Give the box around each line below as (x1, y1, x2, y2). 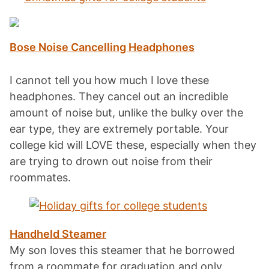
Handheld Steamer (10, 227, 106, 240)
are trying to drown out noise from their (10, 154, 213, 168)
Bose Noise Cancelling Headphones (10, 40, 195, 53)
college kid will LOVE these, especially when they (10, 138, 256, 151)
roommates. (10, 171, 71, 184)
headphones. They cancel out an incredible (10, 89, 228, 103)
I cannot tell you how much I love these (10, 73, 209, 86)
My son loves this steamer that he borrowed (10, 243, 235, 256)
